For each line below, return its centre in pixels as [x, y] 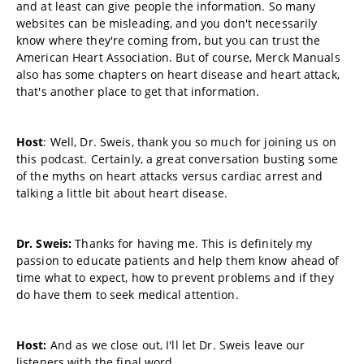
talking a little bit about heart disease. [122, 193]
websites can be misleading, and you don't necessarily [167, 23]
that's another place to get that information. [138, 91]
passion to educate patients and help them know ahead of [178, 260]
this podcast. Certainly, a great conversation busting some [177, 159]
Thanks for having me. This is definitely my [192, 243]
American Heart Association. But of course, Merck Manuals [178, 57]
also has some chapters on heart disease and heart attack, [178, 74]
